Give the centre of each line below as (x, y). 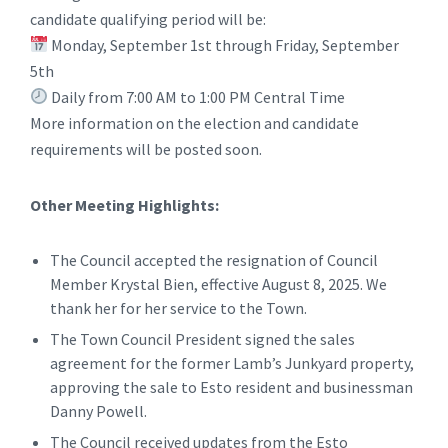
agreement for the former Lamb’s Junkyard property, (232, 362)
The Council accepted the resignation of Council (214, 259)
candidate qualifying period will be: (148, 18)
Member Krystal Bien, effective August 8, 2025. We (218, 283)
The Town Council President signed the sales (202, 338)
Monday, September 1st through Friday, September (224, 44)
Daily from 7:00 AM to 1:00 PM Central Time (197, 96)
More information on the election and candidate (194, 122)
